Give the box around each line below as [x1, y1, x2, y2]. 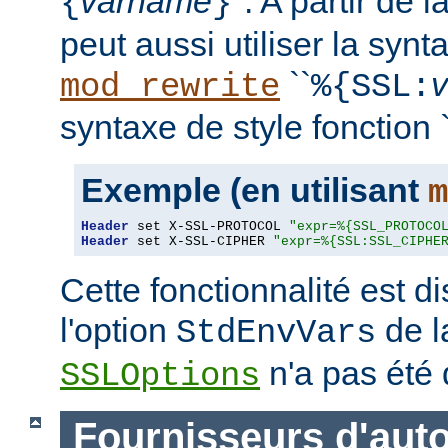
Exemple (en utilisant [81, 171, 428, 210]
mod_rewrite [60, 68, 280, 107]
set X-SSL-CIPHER [129, 234, 273, 250]
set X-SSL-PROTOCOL [129, 219, 289, 235]
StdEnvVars [176, 314, 376, 353]
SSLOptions [60, 357, 260, 396]
